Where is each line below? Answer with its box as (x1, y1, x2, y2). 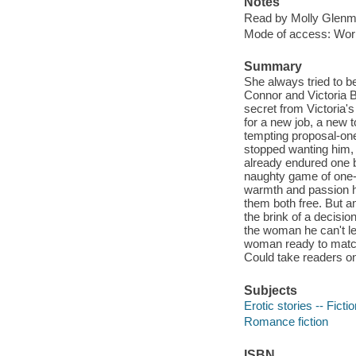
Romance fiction (243, 315, 328, 329)
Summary (243, 59, 302, 73)
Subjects (243, 283, 297, 297)
